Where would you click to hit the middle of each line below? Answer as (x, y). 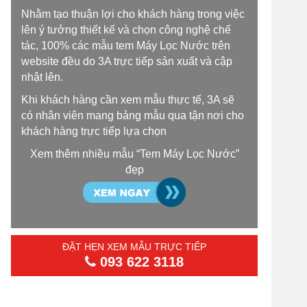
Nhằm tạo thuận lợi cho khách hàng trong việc (133, 14)
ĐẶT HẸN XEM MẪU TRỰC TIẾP (134, 247)
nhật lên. (44, 77)
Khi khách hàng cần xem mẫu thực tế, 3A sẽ (128, 100)
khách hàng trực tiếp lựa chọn (94, 131)
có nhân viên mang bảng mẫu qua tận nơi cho (133, 115)
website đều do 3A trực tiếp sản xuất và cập (127, 61)
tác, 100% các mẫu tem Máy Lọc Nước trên (126, 46)
